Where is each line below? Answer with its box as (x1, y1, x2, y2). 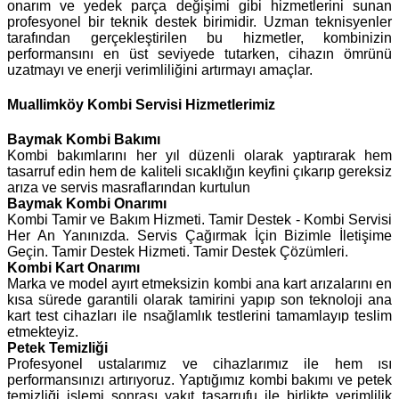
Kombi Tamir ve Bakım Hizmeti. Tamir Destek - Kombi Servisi (7, 212, 392, 228)
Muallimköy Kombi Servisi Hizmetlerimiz (7, 96, 275, 112)
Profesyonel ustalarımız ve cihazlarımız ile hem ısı (7, 356, 392, 372)
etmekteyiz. (7, 324, 78, 340)
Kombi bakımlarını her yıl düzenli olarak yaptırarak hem (7, 148, 392, 164)
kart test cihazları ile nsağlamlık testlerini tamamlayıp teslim (7, 308, 392, 324)
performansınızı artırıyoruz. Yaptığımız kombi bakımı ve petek (7, 372, 392, 388)
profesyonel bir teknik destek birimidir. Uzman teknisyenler (7, 13, 392, 29)
